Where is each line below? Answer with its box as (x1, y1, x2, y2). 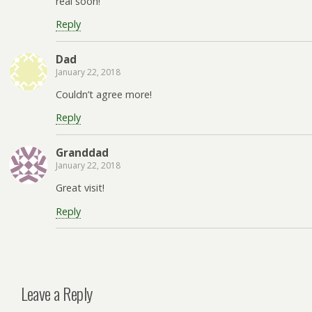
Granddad (56, 145, 109, 159)
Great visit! (56, 181, 104, 195)
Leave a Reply (21, 280, 93, 306)
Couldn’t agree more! (56, 88, 152, 101)
